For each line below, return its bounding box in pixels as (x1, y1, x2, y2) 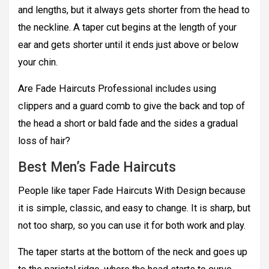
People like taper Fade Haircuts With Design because (18, 185, 246, 197)
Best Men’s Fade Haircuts (18, 159, 176, 176)
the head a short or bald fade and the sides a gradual (18, 118, 238, 130)
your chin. (18, 56, 58, 68)
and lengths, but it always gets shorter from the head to (18, 4, 250, 16)
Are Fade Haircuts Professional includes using (18, 83, 216, 95)
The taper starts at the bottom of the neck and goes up (18, 246, 247, 258)
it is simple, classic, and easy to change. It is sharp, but (18, 202, 250, 214)
